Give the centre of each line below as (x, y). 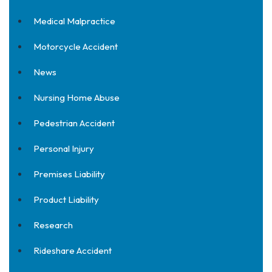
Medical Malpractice (74, 21)
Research (53, 225)
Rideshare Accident (73, 250)
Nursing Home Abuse (76, 97)
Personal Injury (64, 148)
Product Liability (66, 199)
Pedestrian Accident (74, 123)
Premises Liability (69, 174)
